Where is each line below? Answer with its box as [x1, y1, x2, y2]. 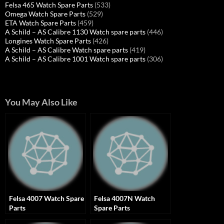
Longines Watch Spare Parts [5, 36, 91, 45]
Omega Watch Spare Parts [5, 9, 85, 18]
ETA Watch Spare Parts [5, 18, 76, 27]
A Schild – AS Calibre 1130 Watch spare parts [5, 27, 145, 36]
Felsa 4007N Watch [94, 194, 155, 202]
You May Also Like [5, 97, 77, 107]
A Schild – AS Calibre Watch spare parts [5, 45, 128, 54]
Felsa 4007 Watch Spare [9, 194, 84, 202]
